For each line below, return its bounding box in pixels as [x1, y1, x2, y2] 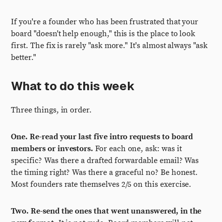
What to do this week [11, 78, 135, 94]
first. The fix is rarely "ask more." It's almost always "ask [11, 41, 208, 51]
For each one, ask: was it [93, 144, 182, 154]
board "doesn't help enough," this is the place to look [11, 29, 196, 39]
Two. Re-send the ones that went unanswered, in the [11, 206, 202, 216]
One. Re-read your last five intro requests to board [11, 132, 193, 142]
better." [11, 53, 36, 62]
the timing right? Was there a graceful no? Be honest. [11, 167, 198, 177]
